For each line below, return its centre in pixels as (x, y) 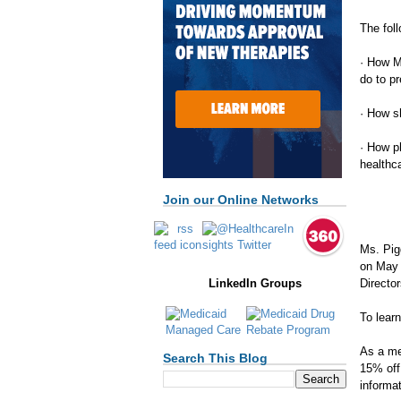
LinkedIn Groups (255, 284)
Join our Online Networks (241, 200)
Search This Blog (215, 358)
